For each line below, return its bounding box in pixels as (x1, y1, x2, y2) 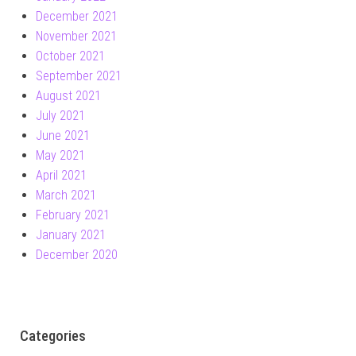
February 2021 (36, 207, 110, 222)
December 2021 (36, 8, 118, 24)
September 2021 (36, 68, 122, 83)
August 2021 (36, 87, 101, 103)
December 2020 (36, 246, 118, 262)
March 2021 (36, 187, 96, 203)
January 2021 (36, 226, 106, 242)
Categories (20, 327, 86, 344)
